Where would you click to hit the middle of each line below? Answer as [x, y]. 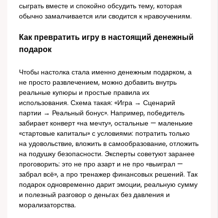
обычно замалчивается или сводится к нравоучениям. [106, 16]
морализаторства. [48, 205]
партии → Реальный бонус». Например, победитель [102, 113]
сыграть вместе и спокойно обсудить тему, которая [101, 6]
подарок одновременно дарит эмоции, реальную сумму [109, 185]
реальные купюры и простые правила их [84, 93]
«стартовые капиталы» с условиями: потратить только [105, 134]
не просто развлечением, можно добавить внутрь [98, 83]
